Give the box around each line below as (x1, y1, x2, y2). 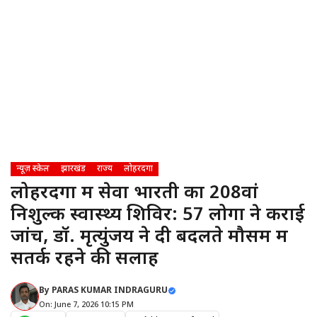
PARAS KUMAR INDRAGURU (52, 285, 168, 296)
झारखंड (61, 163, 86, 175)
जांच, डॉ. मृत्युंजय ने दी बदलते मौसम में (11, 226, 288, 250)
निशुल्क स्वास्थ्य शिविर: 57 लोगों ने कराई (11, 204, 305, 228)
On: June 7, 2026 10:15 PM (39, 300, 134, 310)
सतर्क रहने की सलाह (11, 248, 158, 272)
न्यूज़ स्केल (16, 163, 50, 175)
